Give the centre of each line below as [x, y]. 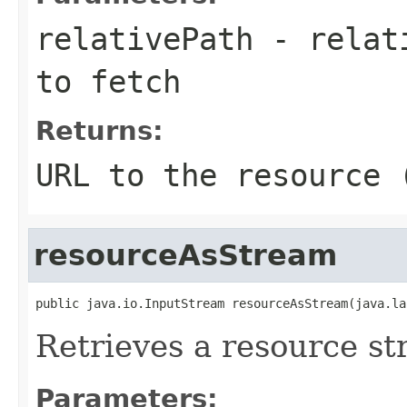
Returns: [99, 130]
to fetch [108, 81]
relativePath [144, 39]
